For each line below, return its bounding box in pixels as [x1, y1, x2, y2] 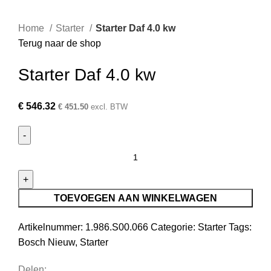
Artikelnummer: [18, 221, 85, 232]
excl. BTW [88, 102, 128, 111]
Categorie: [151, 221, 195, 232]
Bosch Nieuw [18, 237, 75, 247]
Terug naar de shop [18, 38, 101, 48]
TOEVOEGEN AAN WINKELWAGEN [54, 192, 217, 203]
